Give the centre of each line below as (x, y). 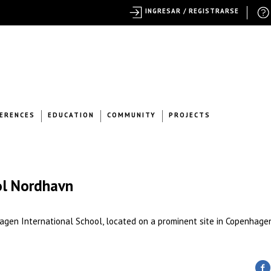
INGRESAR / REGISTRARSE (192, 11)
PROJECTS (190, 115)
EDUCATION (71, 115)
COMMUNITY (132, 115)
